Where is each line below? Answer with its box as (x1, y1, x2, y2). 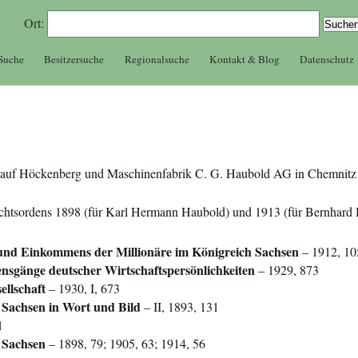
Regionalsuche (124, 51, 189, 66)
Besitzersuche (44, 51, 105, 66)
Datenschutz (300, 51, 355, 66)
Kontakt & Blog (209, 51, 280, 66)
